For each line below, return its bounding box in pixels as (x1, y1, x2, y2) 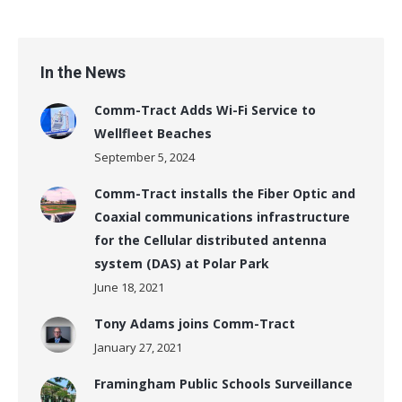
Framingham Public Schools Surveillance (94, 375, 353, 393)
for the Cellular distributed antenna (94, 232, 327, 249)
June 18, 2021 (94, 279, 164, 296)
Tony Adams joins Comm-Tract (94, 315, 295, 333)
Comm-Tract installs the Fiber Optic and (94, 185, 355, 203)
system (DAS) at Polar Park (94, 255, 269, 273)
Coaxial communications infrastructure (94, 208, 350, 226)
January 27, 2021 (94, 339, 182, 356)
